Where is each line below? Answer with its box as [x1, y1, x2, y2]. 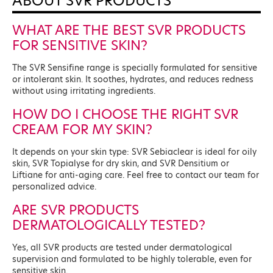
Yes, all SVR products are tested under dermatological [12, 242, 232, 253]
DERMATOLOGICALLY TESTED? [12, 216, 205, 234]
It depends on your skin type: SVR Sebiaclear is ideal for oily [12, 146, 257, 158]
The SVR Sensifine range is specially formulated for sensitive [12, 62, 257, 74]
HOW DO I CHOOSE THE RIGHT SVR [12, 105, 238, 123]
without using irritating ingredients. [12, 85, 155, 97]
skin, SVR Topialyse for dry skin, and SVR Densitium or [12, 158, 229, 169]
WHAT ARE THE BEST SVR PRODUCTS [12, 21, 246, 39]
